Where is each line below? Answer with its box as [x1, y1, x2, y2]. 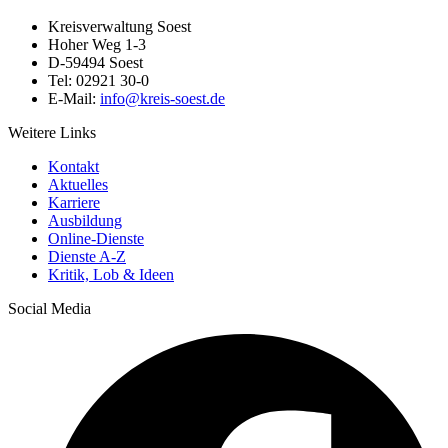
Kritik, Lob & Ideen [48, 266, 174, 284]
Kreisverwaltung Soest [48, 18, 191, 36]
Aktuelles [48, 176, 108, 194]
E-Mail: [48, 90, 100, 108]
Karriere [48, 194, 100, 212]
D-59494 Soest [48, 54, 143, 72]
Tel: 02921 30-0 [48, 72, 149, 90]
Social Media [8, 300, 91, 318]
